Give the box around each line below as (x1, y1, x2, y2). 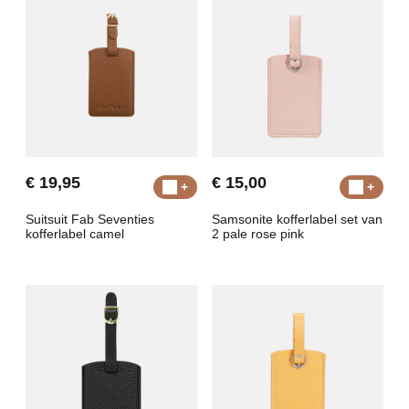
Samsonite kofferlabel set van (212, 212, 383, 226)
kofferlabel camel (26, 226, 124, 241)
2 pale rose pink (212, 226, 304, 241)
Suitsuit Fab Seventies (26, 212, 154, 226)
